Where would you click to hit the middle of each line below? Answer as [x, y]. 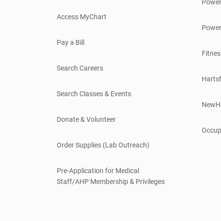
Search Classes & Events [94, 94]
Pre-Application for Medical [98, 171]
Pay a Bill [71, 43]
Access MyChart [82, 17]
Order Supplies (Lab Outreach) [103, 145]
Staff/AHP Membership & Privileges [111, 182]
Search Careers [80, 68]
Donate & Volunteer [86, 120]
